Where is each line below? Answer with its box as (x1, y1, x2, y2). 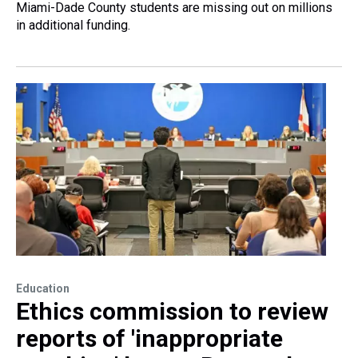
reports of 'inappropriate (16, 324, 283, 353)
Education (16, 282, 70, 296)
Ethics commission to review (16, 297, 328, 326)
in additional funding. (16, 18, 130, 34)
